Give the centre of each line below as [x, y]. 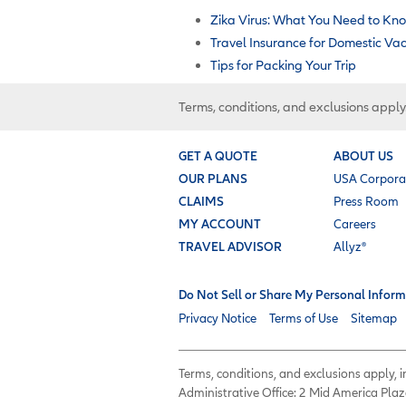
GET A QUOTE [218, 155]
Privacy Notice [217, 318]
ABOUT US [363, 155]
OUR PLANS [213, 178]
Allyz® [350, 246]
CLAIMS [201, 201]
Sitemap [374, 318]
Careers [355, 223]
